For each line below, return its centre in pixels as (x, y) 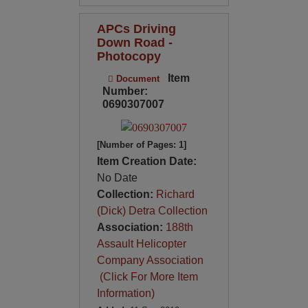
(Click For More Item (147, 276)
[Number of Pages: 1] (141, 144)
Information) (125, 293)
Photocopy (129, 56)
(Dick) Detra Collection (152, 210)
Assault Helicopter (141, 243)
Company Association (150, 260)
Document (136, 78)
